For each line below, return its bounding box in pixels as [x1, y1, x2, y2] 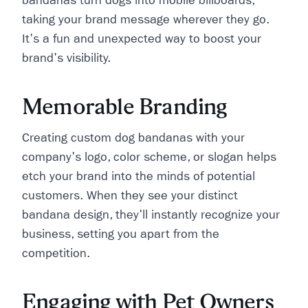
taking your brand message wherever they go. [22, 12, 269, 27]
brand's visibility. [22, 51, 111, 65]
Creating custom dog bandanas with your [22, 131, 245, 145]
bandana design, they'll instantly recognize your [22, 208, 280, 222]
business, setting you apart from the [22, 227, 219, 241]
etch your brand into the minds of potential [22, 169, 255, 184]
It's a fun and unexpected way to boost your [22, 32, 261, 46]
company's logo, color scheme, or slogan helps [22, 150, 276, 164]
